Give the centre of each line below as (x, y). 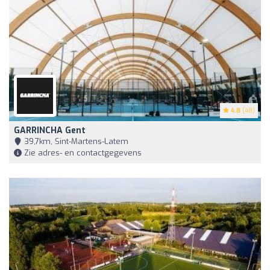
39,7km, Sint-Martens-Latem (75, 142)
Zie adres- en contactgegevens (82, 153)
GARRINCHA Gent (50, 131)
